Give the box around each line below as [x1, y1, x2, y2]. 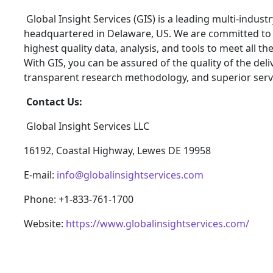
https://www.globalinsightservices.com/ [66, 216, 249, 230]
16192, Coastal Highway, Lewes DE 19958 [24, 143, 211, 157]
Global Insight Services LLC [24, 119, 149, 133]
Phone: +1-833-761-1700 [24, 192, 133, 206]
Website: [24, 216, 66, 230]
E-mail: [24, 168, 57, 182]
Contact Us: [26, 94, 82, 108]
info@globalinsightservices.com [57, 168, 204, 182]
